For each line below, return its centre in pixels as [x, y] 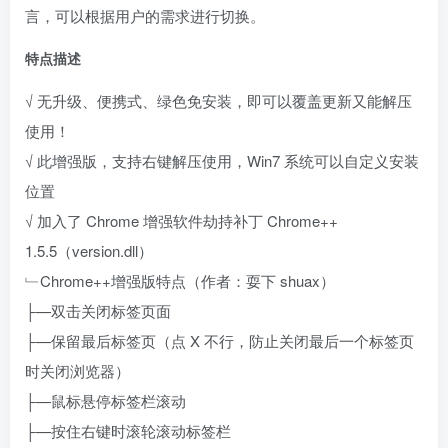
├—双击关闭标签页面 [98, 310]
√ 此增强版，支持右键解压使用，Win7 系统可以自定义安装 [222, 160]
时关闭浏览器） [77, 370]
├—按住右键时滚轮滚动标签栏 [128, 430]
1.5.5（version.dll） [89, 250]
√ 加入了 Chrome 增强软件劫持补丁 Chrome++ [181, 220]
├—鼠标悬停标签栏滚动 [105, 400]
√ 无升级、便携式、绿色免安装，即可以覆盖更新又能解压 [218, 100]
